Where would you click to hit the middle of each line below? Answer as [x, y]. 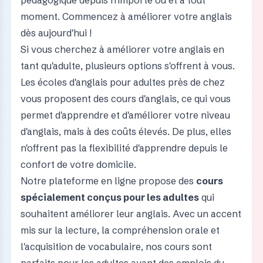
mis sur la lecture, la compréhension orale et [120, 230]
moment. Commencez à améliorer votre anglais [126, 16]
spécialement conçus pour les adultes [109, 197]
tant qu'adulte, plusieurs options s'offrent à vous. [127, 66]
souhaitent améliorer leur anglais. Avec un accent [131, 214]
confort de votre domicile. [78, 164]
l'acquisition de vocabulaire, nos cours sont [116, 247]
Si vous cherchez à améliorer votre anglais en [122, 49]
